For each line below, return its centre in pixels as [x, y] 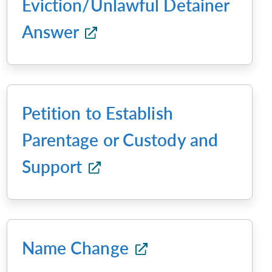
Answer [52, 32]
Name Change [77, 248]
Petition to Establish [97, 113]
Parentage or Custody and [120, 140]
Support [54, 166]
